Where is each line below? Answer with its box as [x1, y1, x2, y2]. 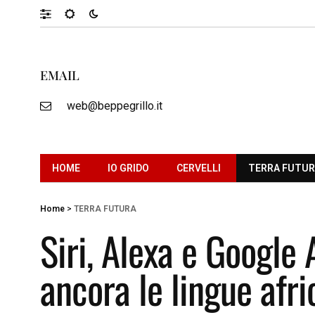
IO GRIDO [108, 162, 149, 174]
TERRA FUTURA [74, 203, 136, 214]
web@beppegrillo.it [66, 98, 162, 112]
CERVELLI [176, 162, 221, 174]
